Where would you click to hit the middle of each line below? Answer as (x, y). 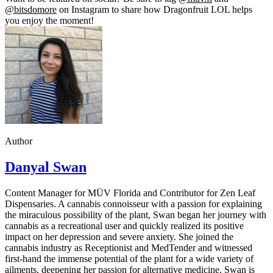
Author (19, 141)
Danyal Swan (46, 167)
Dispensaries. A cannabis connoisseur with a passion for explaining (133, 204)
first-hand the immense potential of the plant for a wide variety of (129, 258)
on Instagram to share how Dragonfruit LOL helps (154, 9)
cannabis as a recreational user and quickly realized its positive (124, 225)
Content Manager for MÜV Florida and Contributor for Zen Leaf (130, 193)
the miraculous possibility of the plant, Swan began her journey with (136, 214)
